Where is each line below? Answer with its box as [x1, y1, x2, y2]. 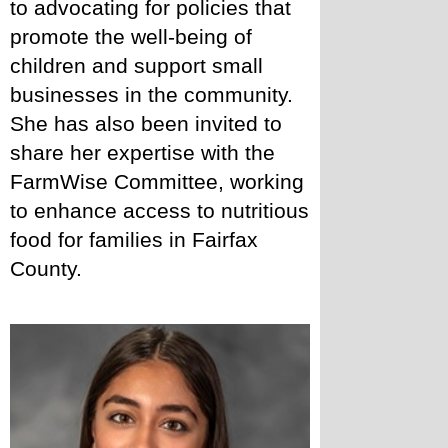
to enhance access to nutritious [10, 198, 309, 223]
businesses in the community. [10, 82, 293, 107]
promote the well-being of [10, 24, 252, 49]
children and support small [10, 53, 263, 78]
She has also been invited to [10, 111, 282, 136]
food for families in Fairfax [10, 227, 258, 252]
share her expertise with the [10, 140, 275, 165]
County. [10, 256, 88, 281]
